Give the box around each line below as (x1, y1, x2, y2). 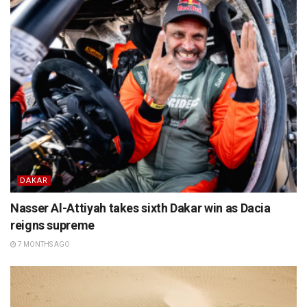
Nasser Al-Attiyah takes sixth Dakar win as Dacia (10, 200, 271, 215)
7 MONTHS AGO (16, 240, 70, 248)
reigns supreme (10, 217, 95, 232)
